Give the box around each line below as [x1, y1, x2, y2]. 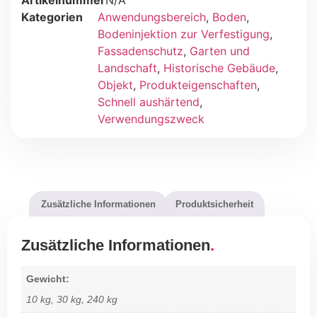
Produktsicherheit [175, 198, 253, 209]
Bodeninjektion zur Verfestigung [98, 27, 270, 42]
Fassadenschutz [98, 44, 183, 59]
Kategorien [21, 10, 83, 25]
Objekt [98, 78, 133, 93]
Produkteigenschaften [139, 78, 257, 93]
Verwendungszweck [98, 112, 204, 127]
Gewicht [26, 273, 67, 285]
